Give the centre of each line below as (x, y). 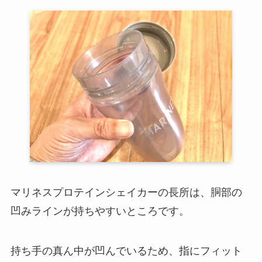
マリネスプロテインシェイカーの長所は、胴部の (126, 193)
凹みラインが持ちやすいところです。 (100, 211)
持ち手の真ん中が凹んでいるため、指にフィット (126, 251)
